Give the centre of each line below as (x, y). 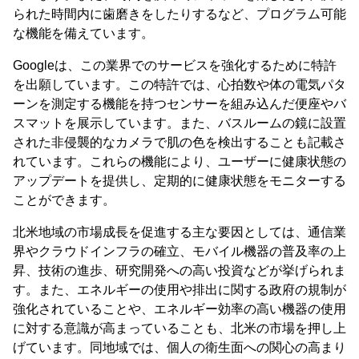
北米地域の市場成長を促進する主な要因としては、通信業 (179, 232)
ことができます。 (64, 200)
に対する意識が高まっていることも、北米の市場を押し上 (179, 329)
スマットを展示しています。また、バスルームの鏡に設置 (179, 123)
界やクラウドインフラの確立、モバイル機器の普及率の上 (179, 252)
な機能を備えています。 (83, 34)
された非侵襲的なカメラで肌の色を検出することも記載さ (179, 143)
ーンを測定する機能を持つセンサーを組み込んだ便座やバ (179, 104)
